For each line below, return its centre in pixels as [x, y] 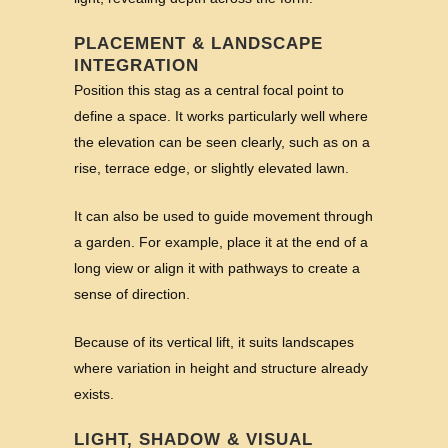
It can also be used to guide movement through [223, 215]
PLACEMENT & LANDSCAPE [198, 43]
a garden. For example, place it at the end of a [221, 241]
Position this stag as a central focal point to [209, 89]
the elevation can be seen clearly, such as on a [222, 141]
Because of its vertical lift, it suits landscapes [214, 341]
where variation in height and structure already [221, 367]
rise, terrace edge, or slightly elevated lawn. [211, 167]
